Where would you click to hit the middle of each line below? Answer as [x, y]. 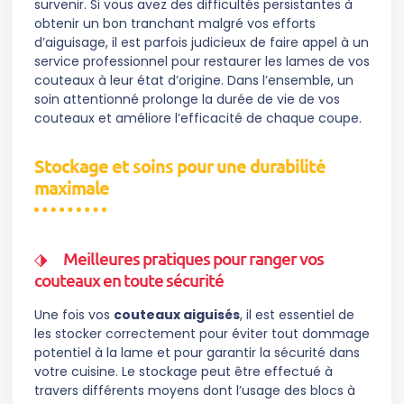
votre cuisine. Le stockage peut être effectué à [184, 372]
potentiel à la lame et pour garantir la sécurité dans [197, 353]
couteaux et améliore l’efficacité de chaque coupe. [198, 119]
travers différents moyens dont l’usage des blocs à [195, 391]
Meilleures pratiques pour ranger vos [193, 259]
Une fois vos [74, 315]
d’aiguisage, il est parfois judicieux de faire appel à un [202, 43]
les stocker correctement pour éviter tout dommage [202, 334]
